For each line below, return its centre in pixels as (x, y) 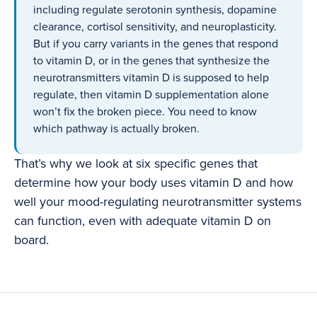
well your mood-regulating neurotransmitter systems (158, 202)
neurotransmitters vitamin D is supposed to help (151, 78)
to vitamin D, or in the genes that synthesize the (151, 61)
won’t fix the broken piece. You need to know (145, 112)
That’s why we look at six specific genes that (136, 164)
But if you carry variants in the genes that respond (156, 44)
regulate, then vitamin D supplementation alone (151, 95)
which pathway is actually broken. (116, 129)
